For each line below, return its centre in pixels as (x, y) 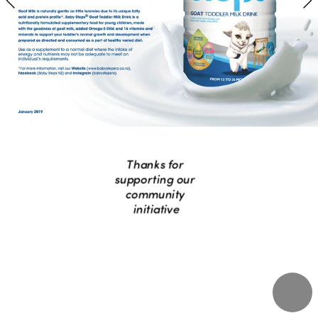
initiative (156, 208)
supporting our (155, 178)
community (154, 193)
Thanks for (155, 163)
